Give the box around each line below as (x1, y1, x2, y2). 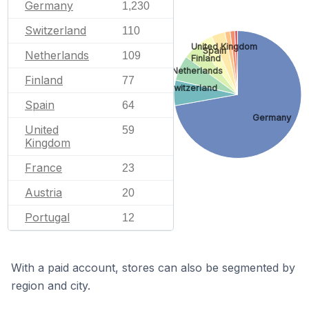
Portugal (25, 210, 70, 224)
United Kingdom (190, 41, 257, 52)
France (25, 161, 62, 175)
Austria (25, 186, 62, 199)
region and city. (11, 279, 90, 292)
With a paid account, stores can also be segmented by (11, 261, 295, 275)
